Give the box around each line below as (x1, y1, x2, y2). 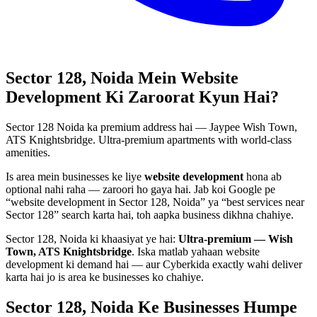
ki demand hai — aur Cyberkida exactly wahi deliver (63, 258, 302, 270)
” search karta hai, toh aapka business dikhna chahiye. (54, 208, 294, 221)
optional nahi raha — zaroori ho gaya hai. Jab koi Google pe (6, 183, 275, 195)
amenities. (6, 146, 50, 158)
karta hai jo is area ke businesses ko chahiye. (6, 270, 204, 283)
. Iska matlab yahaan (132, 245, 226, 258)
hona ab (243, 170, 282, 183)
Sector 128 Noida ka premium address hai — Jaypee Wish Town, (6, 120, 297, 133)
